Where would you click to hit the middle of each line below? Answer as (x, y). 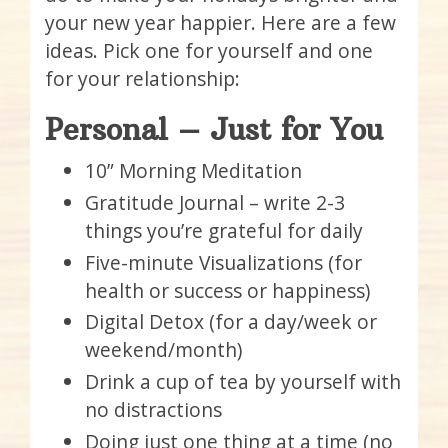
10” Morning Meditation (193, 170)
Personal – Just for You (214, 130)
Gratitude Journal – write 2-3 (215, 202)
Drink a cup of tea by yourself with (243, 382)
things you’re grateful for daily (224, 230)
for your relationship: (142, 79)
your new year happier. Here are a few (220, 23)
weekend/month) (163, 350)
